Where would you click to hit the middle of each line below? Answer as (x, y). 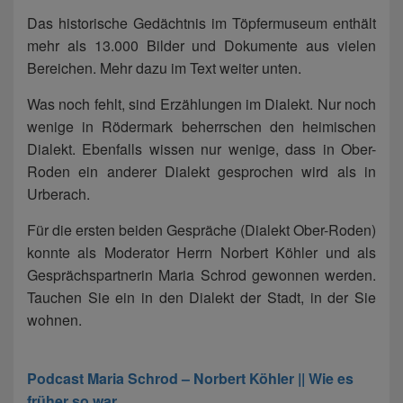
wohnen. (54, 320)
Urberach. (58, 194)
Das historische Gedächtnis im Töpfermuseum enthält (201, 23)
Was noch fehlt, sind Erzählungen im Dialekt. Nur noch (201, 104)
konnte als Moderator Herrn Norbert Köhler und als (201, 253)
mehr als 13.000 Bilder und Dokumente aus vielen (201, 46)
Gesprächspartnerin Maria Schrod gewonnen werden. (201, 275)
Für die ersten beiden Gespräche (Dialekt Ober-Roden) (201, 230)
